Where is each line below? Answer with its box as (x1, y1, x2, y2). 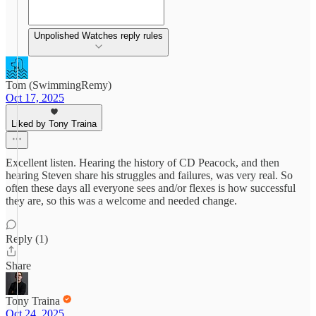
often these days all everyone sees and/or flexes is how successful (6, 182, 296, 194)
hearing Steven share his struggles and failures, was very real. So (6, 169, 293, 181)
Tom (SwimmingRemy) (6, 79, 111, 91)
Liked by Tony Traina (11, 119, 97, 129)
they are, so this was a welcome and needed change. (6, 195, 237, 207)
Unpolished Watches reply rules (34, 30, 163, 41)
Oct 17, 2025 (6, 92, 64, 104)
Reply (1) (6, 233, 48, 245)
